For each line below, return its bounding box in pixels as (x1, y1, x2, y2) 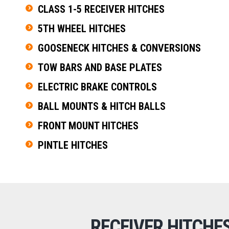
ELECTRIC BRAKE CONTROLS (38, 80, 157, 93)
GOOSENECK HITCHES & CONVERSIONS (38, 41, 201, 54)
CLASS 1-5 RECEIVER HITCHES (38, 3, 165, 15)
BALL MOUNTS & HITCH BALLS (38, 100, 166, 112)
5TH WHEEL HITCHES (38, 22, 126, 35)
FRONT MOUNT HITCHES (38, 119, 139, 132)
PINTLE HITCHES (38, 139, 108, 151)
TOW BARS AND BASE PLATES (38, 61, 162, 74)
